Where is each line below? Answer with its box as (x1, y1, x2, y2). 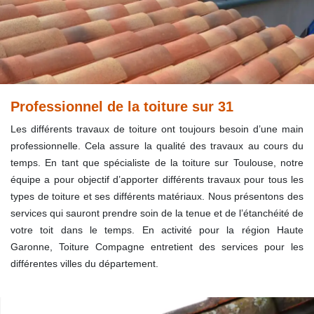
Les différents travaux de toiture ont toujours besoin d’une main (11, 123, 303, 135)
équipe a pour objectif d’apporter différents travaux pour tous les (11, 174, 303, 185)
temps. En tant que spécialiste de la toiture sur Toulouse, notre (11, 157, 303, 168)
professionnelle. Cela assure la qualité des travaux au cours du (11, 140, 303, 151)
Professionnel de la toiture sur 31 (11, 99, 233, 114)
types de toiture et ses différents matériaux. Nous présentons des (11, 191, 303, 202)
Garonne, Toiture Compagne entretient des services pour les (11, 241, 303, 252)
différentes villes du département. (11, 258, 158, 269)
